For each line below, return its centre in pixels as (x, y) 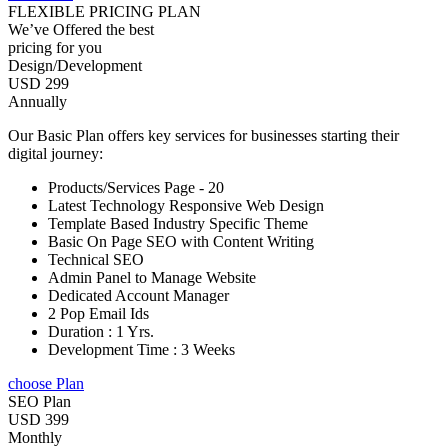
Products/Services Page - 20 (136, 187)
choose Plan (46, 383)
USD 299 (38, 83)
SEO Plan (39, 401)
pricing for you (55, 47)
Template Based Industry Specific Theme (178, 223)
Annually (37, 101)
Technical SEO (96, 259)
